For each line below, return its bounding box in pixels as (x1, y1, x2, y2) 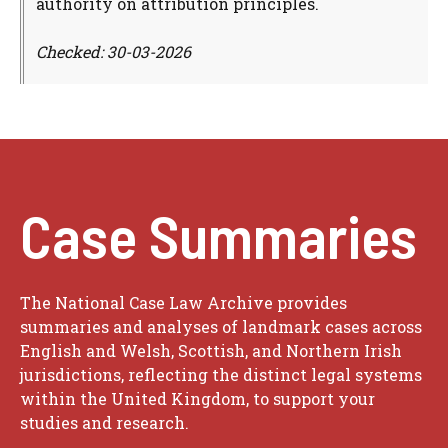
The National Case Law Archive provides (20, 291, 347, 313)
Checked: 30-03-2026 (36, 40, 191, 62)
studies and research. (20, 411, 189, 433)
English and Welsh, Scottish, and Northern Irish (20, 339, 402, 361)
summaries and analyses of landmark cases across (20, 315, 422, 337)
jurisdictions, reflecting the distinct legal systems (20, 363, 422, 385)
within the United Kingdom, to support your (20, 387, 375, 409)
